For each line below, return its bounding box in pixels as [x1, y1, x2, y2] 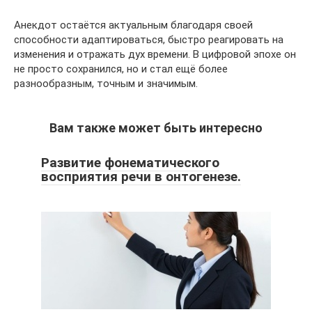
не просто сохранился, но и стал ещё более [14, 63, 228, 75]
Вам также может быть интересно [49, 120, 263, 135]
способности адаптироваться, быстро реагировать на [14, 33, 283, 46]
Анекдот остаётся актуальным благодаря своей [14, 19, 253, 31]
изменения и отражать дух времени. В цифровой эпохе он [14, 48, 296, 61]
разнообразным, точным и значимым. [14, 77, 198, 90]
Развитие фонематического [41, 155, 219, 171]
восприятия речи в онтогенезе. [41, 169, 241, 185]
